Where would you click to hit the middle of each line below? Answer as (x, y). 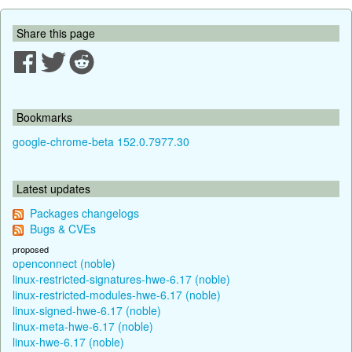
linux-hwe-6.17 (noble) (68, 341)
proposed (31, 249)
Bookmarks (44, 117)
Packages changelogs (84, 213)
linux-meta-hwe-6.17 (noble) (83, 326)
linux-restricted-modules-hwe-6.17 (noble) (117, 294)
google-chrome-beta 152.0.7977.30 (101, 141)
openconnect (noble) (64, 263)
